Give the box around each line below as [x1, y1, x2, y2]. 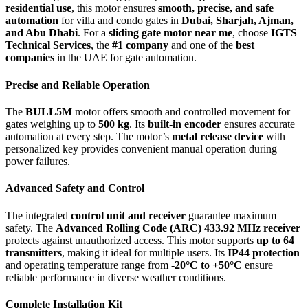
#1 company [112, 39, 168, 52]
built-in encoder [148, 118, 221, 131]
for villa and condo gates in [58, 14, 181, 27]
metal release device [172, 131, 263, 143]
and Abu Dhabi [5, 27, 78, 39]
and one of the [168, 39, 236, 52]
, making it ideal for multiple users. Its [62, 246, 228, 258]
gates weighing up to [5, 118, 98, 131]
